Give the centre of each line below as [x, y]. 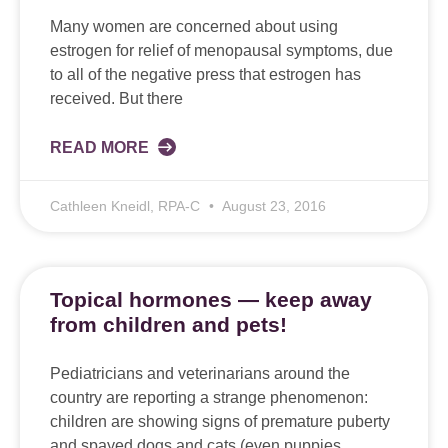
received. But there [116, 99]
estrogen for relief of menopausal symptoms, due [221, 51]
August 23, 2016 [272, 206]
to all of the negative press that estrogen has [205, 75]
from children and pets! [168, 325]
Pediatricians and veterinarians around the [200, 374]
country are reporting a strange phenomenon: [209, 398]
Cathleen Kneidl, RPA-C [127, 206]
